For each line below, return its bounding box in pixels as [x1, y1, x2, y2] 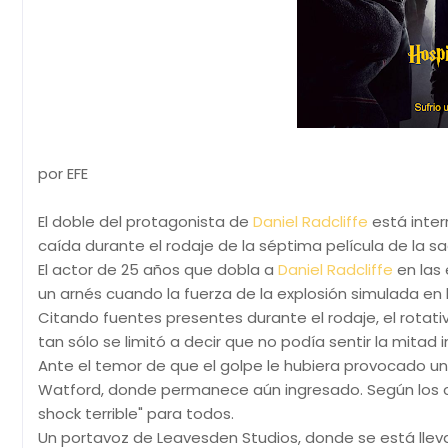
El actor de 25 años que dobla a [38, 259, 278, 280]
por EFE [38, 163, 88, 184]
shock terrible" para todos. [38, 403, 234, 424]
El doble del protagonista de [38, 211, 253, 232]
